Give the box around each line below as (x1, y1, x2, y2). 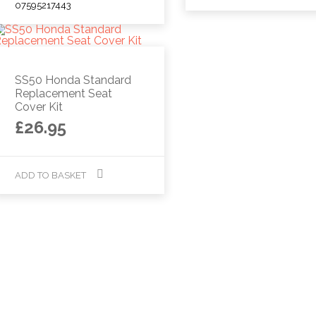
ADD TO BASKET (14, 169, 86, 181)
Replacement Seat (14, 86, 112, 100)
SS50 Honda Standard (14, 73, 131, 87)
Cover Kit (14, 99, 63, 114)
